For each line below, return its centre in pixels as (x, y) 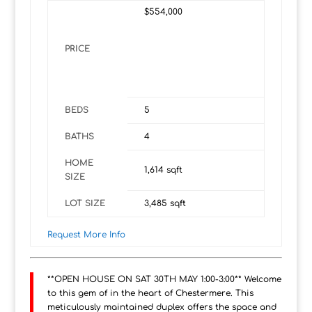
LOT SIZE (85, 204)
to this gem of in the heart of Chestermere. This (150, 294)
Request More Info (86, 235)
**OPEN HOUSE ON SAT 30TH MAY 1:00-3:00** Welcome (164, 280)
